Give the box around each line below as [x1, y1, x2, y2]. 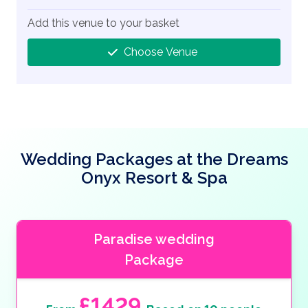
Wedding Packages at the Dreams [20, 149, 288, 170]
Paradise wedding [93, 231, 214, 248]
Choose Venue [124, 45, 197, 59]
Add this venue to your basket [27, 16, 179, 30]
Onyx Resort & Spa [80, 168, 228, 188]
